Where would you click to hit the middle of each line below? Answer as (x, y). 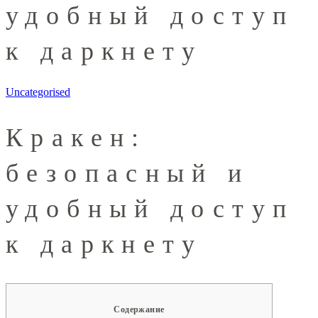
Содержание (139, 309)
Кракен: (76, 138)
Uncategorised (38, 92)
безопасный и (128, 174)
